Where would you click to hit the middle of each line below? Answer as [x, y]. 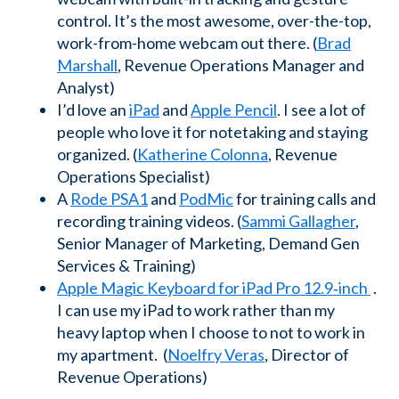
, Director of [307, 354]
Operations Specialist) [134, 176]
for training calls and [305, 198]
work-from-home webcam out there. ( [187, 42]
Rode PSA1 [109, 198]
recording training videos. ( [149, 220]
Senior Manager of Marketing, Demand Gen [208, 243]
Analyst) [86, 87]
